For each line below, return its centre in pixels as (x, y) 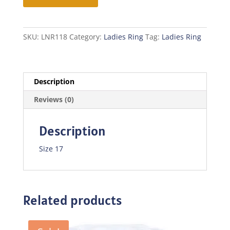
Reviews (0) (54, 99)
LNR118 (54, 36)
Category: (86, 36)
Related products (72, 200)
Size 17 (51, 148)
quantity (37, 10)
